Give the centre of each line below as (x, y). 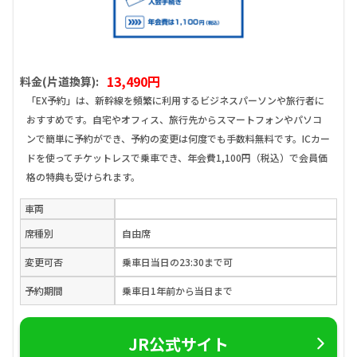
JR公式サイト (178, 343)
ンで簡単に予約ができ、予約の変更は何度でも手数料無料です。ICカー (178, 139)
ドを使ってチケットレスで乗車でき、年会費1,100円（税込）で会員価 (177, 158)
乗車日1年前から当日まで (178, 291)
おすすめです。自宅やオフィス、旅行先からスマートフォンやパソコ (174, 120)
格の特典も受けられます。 (83, 177)
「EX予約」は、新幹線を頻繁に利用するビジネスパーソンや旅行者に (175, 100)
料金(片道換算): (59, 82)
